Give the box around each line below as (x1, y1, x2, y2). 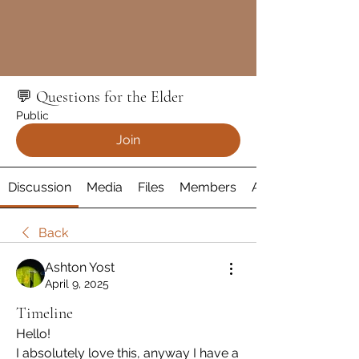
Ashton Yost (45, 260, 115, 276)
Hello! (16, 326, 50, 342)
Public (16, 109, 49, 123)
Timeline (16, 304, 73, 324)
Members (179, 179, 237, 196)
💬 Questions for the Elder (16, 87, 184, 107)
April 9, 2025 (45, 277, 109, 291)
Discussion (7, 179, 71, 196)
